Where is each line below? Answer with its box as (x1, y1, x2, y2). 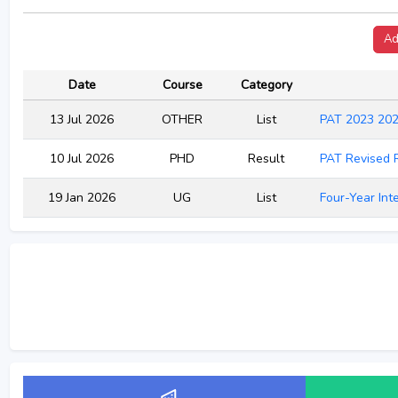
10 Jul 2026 (50, 150, 114, 167)
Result (248, 150, 284, 167)
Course (162, 76, 203, 93)
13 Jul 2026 (50, 111, 114, 128)
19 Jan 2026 (48, 189, 115, 206)
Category (240, 76, 292, 93)
